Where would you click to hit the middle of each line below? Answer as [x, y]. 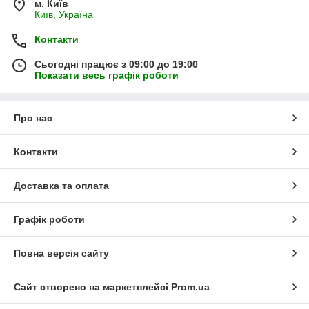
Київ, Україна [64, 15]
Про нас [33, 118]
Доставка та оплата [61, 186]
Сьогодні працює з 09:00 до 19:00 [116, 64]
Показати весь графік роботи [107, 76]
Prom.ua [190, 287]
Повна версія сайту [61, 253]
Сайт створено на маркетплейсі [92, 287]
